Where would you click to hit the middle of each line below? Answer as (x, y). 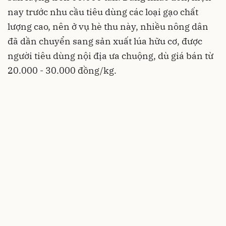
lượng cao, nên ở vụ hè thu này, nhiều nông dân (108, 27)
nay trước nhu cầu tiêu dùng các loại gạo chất (103, 12)
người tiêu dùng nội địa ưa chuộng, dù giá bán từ (110, 56)
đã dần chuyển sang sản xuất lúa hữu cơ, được (105, 41)
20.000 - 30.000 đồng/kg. (64, 71)
